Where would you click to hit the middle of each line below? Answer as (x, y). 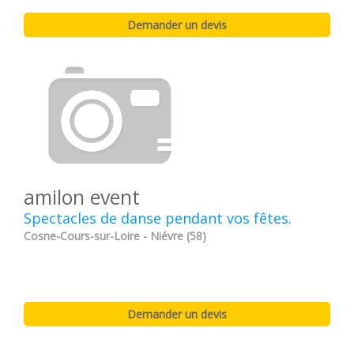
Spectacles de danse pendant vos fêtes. (158, 218)
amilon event (82, 197)
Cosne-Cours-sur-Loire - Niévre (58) (115, 236)
